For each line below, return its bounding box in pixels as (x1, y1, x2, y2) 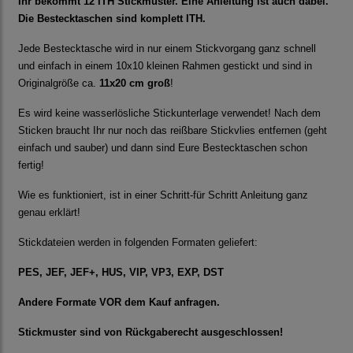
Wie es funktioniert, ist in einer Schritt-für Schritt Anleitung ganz (18, 189, 308, 202)
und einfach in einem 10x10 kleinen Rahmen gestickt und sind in (18, 60, 312, 72)
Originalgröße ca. (18, 77, 99, 90)
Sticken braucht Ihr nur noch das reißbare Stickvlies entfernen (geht (18, 124, 327, 137)
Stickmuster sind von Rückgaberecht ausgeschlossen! (18, 326, 283, 339)
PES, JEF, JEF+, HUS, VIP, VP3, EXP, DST (18, 266, 224, 279)
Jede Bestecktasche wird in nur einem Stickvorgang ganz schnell (18, 43, 316, 55)
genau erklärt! (18, 206, 80, 219)
